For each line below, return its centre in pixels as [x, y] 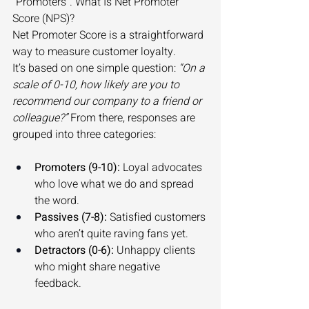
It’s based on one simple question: [96, 69]
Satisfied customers [158, 218]
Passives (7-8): [71, 218]
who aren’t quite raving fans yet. [113, 234]
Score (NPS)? [45, 19]
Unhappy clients [156, 251]
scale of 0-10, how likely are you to [97, 85]
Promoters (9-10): [77, 168]
